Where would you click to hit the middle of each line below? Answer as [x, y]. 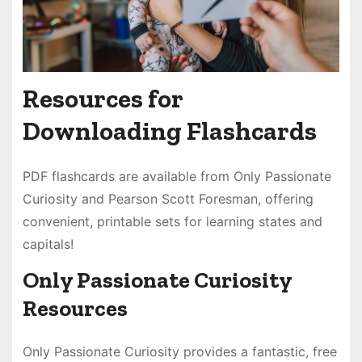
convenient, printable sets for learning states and [172, 222]
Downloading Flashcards [169, 131]
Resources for [102, 99]
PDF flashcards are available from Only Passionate [177, 177]
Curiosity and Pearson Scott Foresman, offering [168, 199]
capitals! [48, 244]
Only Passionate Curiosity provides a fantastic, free [179, 351]
